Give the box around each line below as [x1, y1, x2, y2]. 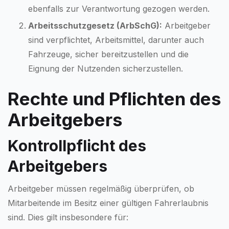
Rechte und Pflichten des [8, 87, 221, 109]
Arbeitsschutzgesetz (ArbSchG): [28, 20, 162, 31]
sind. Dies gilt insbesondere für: [8, 212, 128, 222]
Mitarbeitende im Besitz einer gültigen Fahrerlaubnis [8, 197, 209, 208]
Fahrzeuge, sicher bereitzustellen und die [28, 49, 189, 59]
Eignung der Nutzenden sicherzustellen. [28, 63, 183, 74]
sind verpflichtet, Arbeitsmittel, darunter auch [28, 34, 204, 45]
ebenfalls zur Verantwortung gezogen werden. [28, 3, 210, 14]
